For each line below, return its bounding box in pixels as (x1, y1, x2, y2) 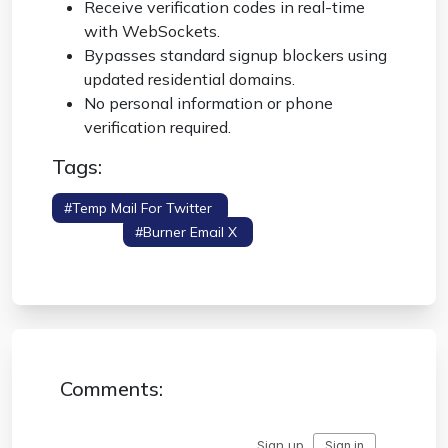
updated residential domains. (84, 69, 295, 89)
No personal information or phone (84, 93, 333, 113)
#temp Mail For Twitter (64, 199, 216, 217)
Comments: (60, 376, 163, 401)
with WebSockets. (84, 21, 220, 41)
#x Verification (275, 223, 370, 241)
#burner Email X (135, 223, 241, 241)
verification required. (84, 117, 231, 137)
